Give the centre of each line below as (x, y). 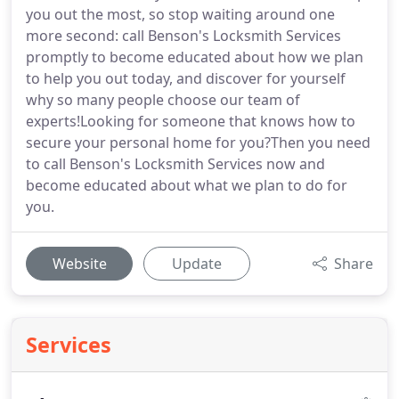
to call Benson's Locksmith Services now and (175, 164)
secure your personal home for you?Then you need (198, 142)
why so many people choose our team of (163, 100)
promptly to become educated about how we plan (195, 57)
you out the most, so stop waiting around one (180, 14)
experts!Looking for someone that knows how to (191, 121)
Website (79, 264)
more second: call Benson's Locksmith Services (183, 36)
